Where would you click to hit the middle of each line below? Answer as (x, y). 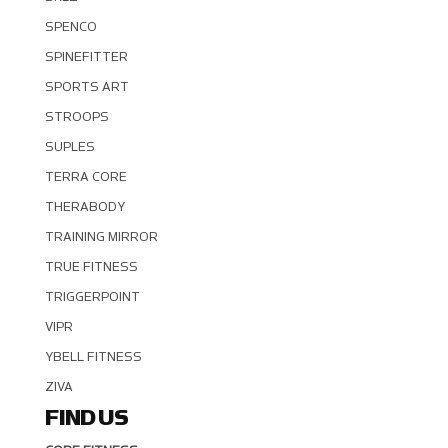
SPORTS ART (86, 87)
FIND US (86, 418)
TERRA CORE (85, 177)
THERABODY (84, 207)
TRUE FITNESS (91, 267)
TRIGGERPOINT (92, 297)
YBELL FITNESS (93, 357)
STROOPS (76, 117)
